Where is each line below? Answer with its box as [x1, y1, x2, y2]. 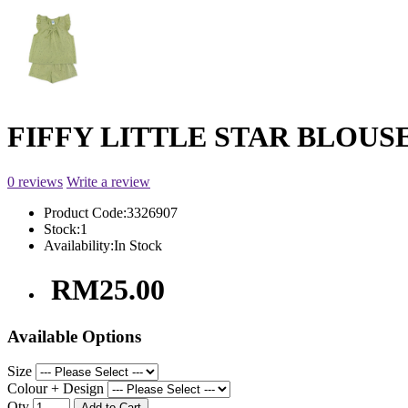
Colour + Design [7, 381, 104, 397]
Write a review [66, 173, 150, 189]
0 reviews [7, 173, 63, 189]
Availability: [44, 237, 114, 253]
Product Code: [44, 204, 127, 220]
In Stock [114, 237, 162, 253]
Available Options [7, 326, 141, 346]
